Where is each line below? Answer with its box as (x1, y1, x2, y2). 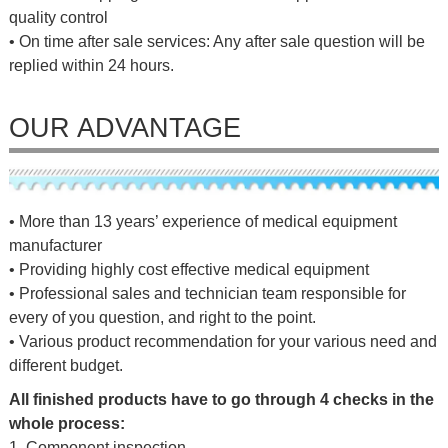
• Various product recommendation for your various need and (8, 332, 437, 350)
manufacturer (8, 236, 102, 254)
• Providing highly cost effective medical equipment (8, 260, 369, 278)
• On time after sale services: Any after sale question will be (8, 32, 425, 50)
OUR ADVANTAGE (8, 112, 241, 143)
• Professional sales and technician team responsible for (8, 284, 406, 302)
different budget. (8, 356, 123, 374)
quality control (8, 8, 108, 26)
